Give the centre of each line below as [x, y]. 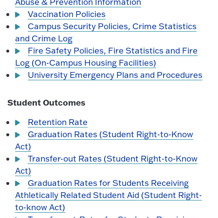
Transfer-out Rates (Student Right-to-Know [113, 158]
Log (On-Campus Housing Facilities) [86, 63]
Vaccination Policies [67, 14]
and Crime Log [44, 38]
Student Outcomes [46, 102]
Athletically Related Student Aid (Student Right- [109, 195]
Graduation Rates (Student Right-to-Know [111, 134]
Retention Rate [58, 122]
